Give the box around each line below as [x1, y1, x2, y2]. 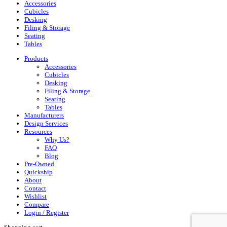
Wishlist [24, 193, 47, 200]
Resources [24, 128, 52, 135]
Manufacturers [24, 111, 64, 119]
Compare [24, 201, 49, 208]
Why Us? [45, 136, 69, 143]
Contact [24, 184, 46, 192]
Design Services [24, 120, 68, 127]
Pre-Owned [24, 160, 54, 168]
